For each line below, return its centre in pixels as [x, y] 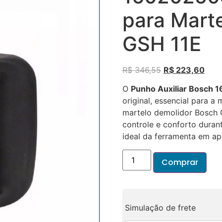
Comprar [180, 162]
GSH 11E [162, 44]
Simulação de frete [160, 207]
